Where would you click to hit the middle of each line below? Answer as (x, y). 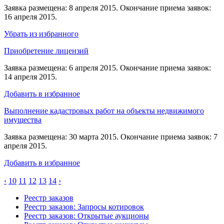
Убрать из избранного (41, 33)
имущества (23, 119)
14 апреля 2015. (30, 76)
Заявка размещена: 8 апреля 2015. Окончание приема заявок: (107, 7)
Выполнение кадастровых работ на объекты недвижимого (104, 110)
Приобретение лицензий (46, 50)
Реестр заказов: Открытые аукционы (86, 215)
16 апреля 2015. (30, 16)
